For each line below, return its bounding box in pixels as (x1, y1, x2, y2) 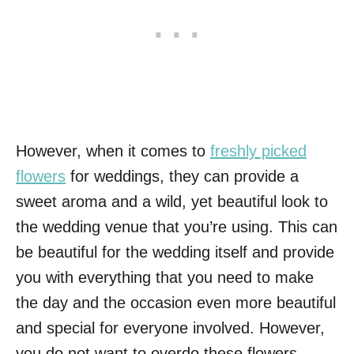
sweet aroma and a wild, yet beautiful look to (16, 193, 328, 210)
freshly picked (210, 142, 307, 160)
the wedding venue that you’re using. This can (16, 218, 337, 235)
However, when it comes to (16, 142, 210, 160)
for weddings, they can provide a (66, 168, 299, 185)
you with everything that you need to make (16, 269, 314, 286)
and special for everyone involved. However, (16, 319, 325, 337)
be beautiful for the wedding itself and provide (16, 243, 334, 261)
